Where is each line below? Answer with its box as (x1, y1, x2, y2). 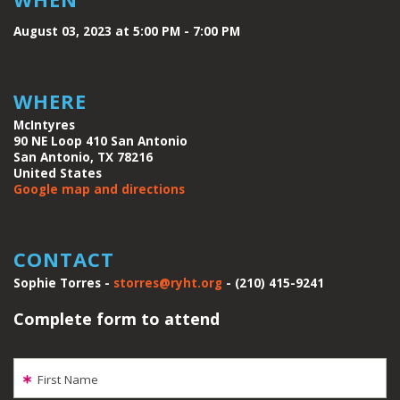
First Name (37, 371, 98, 387)
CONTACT (13, 246, 114, 273)
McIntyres (13, 117, 75, 134)
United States (13, 165, 102, 182)
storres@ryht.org (113, 275, 222, 292)
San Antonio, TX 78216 (13, 149, 153, 166)
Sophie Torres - (13, 275, 113, 292)
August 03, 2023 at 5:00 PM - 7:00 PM (13, 23, 240, 40)
